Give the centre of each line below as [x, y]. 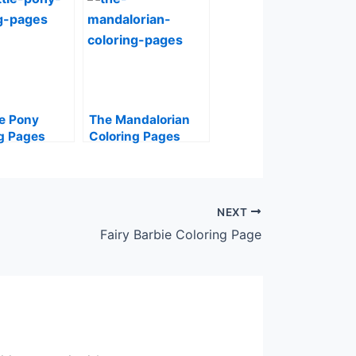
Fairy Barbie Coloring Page [181, 235]
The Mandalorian [139, 119]
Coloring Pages [135, 136]
